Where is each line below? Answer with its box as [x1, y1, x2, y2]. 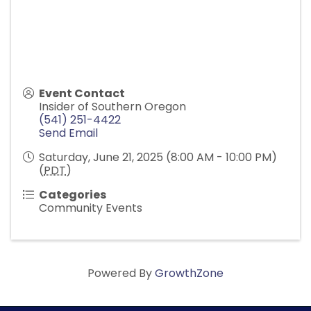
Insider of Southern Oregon [39, 98, 186, 115]
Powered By [87, 264, 155, 281]
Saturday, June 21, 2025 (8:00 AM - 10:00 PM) [39, 149, 277, 165]
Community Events [39, 199, 142, 216]
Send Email [39, 124, 98, 141]
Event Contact [39, 85, 125, 101]
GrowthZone [155, 264, 224, 281]
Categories [39, 186, 106, 203]
